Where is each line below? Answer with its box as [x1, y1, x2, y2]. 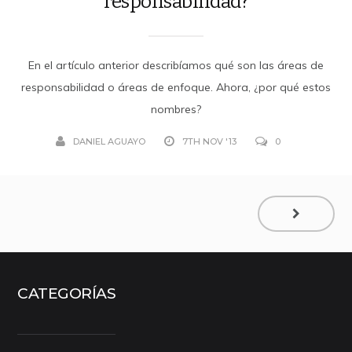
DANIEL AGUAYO [73, 135, 145, 147]
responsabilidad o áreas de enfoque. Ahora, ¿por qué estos [21, 79, 331, 94]
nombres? [151, 101, 201, 116]
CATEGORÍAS [17, 284, 116, 303]
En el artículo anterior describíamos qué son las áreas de [28, 57, 324, 72]
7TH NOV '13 [182, 135, 236, 147]
